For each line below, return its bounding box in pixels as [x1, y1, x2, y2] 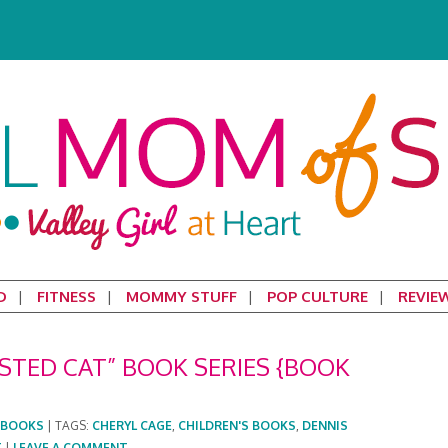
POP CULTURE [266, 287, 368, 306]
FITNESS [36, 287, 96, 306]
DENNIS [302, 418, 348, 433]
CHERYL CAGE [92, 418, 172, 433]
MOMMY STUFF [125, 287, 237, 306]
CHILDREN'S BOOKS [178, 418, 296, 433]
